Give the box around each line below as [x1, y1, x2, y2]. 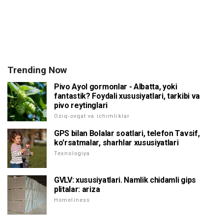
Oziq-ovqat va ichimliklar [54, 113, 130, 120]
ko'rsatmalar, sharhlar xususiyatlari [54, 138, 179, 148]
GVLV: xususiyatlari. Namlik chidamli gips [54, 175, 196, 185]
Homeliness [54, 197, 90, 204]
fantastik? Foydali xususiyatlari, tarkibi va [54, 91, 200, 101]
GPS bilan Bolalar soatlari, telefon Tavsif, [54, 129, 200, 138]
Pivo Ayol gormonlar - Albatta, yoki [54, 82, 177, 92]
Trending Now [7, 64, 67, 76]
